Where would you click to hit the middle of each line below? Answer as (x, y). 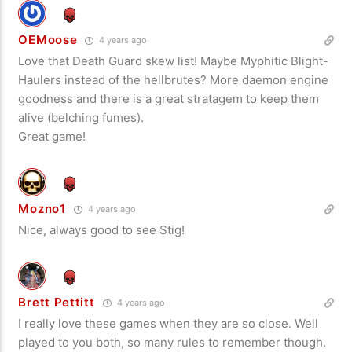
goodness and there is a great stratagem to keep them (169, 98)
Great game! (52, 136)
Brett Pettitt (57, 302)
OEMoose (48, 39)
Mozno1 (42, 208)
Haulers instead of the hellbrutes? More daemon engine (174, 79)
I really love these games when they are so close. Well (169, 323)
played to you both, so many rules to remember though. (172, 342)
